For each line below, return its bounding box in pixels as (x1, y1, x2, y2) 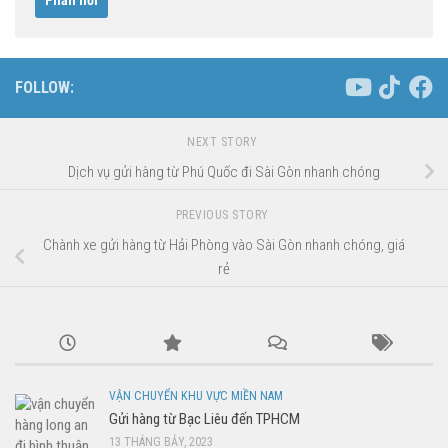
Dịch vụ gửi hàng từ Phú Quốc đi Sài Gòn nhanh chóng (68, 162, 380, 181)
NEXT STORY (187, 135, 261, 150)
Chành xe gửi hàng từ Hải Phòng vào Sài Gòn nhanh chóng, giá (43, 235, 405, 254)
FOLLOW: (15, 78, 74, 98)
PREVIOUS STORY (175, 208, 273, 223)
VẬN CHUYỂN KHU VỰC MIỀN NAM (109, 388, 283, 403)
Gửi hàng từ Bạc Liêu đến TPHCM (109, 409, 300, 428)
